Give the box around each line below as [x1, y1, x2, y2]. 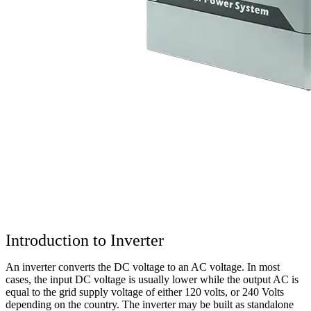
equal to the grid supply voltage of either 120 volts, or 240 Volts [6, 286, 284, 299]
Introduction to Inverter [6, 231, 164, 250]
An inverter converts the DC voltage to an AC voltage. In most [6, 261, 280, 274]
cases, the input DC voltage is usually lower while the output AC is [6, 274, 299, 286]
